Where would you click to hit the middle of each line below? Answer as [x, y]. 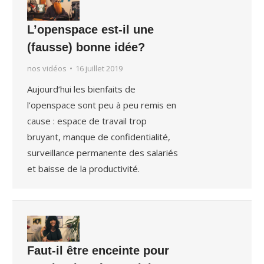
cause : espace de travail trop [87, 121]
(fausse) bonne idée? [86, 47]
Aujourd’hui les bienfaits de [82, 89]
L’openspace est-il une [91, 29]
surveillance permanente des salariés [103, 152]
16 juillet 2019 [99, 68]
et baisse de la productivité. [84, 168]
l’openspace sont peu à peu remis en [102, 105]
